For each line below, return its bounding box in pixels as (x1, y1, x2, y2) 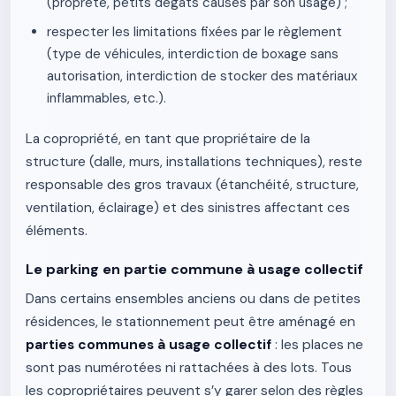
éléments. (26, 222, 88, 240)
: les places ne (271, 336, 363, 354)
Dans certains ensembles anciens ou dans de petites (26, 290, 361, 308)
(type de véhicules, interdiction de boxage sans (47, 45, 339, 63)
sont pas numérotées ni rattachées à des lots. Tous (26, 359, 352, 377)
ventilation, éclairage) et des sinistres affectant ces (26, 199, 350, 217)
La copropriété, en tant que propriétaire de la (26, 130, 310, 148)
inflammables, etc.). (47, 89, 166, 107)
